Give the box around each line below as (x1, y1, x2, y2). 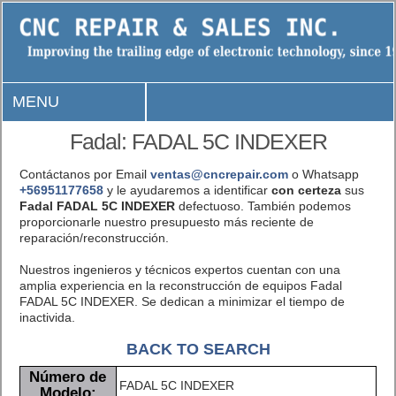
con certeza (270, 182, 341, 197)
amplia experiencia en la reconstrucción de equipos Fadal (19, 278, 342, 293)
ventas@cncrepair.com (149, 166, 288, 181)
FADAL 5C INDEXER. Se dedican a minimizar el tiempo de (19, 293, 345, 308)
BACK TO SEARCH (126, 339, 270, 358)
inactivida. (19, 309, 75, 324)
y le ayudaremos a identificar (103, 182, 271, 197)
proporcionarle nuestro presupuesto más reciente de (19, 214, 314, 229)
